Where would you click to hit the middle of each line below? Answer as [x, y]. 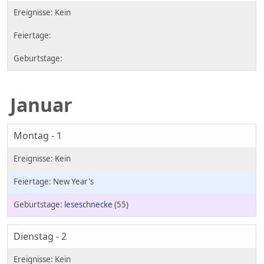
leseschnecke [88, 204]
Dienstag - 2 [40, 237]
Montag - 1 [38, 135]
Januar [41, 104]
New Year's [73, 181]
